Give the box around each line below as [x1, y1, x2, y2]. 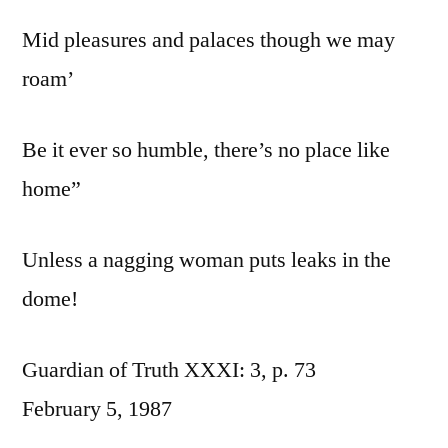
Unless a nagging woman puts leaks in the [22, 246, 391, 275]
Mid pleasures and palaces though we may [22, 26, 395, 55]
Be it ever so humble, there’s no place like [22, 136, 390, 165]
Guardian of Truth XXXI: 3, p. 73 [22, 356, 316, 385]
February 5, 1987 [22, 395, 172, 424]
